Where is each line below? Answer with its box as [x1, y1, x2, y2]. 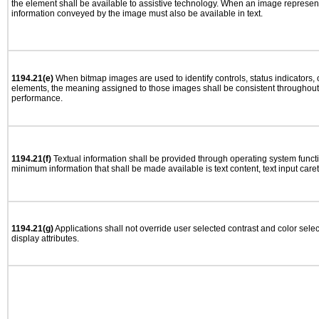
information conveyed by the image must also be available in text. [11, 9, 263, 19]
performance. [11, 93, 63, 103]
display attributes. [11, 234, 79, 244]
